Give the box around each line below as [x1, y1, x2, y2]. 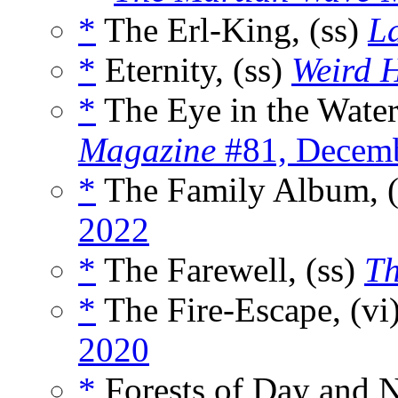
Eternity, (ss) [96, 51, 291, 90]
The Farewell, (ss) [96, 251, 364, 290]
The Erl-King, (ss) [96, 11, 368, 50]
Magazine [78, 131, 216, 170]
